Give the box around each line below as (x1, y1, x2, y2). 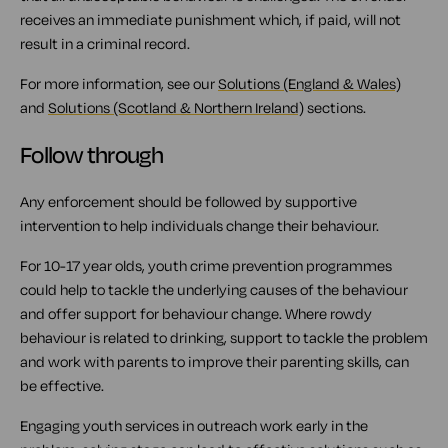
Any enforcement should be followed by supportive (20, 192, 357, 211)
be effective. (20, 376, 104, 395)
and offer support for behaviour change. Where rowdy (20, 304, 372, 323)
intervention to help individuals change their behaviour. (20, 216, 379, 235)
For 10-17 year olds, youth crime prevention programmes (20, 256, 392, 275)
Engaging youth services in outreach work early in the (20, 416, 368, 435)
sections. (304, 98, 366, 117)
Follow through (20, 140, 164, 169)
